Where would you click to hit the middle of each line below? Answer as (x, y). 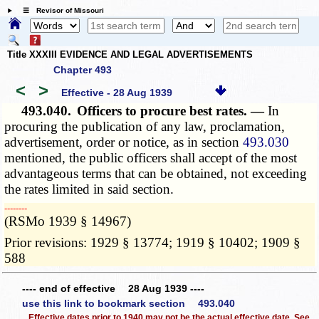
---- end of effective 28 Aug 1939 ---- (113, 288)
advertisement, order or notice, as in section (124, 142)
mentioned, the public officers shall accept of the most (151, 158)
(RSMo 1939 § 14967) (68, 221)
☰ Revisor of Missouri (59, 11)
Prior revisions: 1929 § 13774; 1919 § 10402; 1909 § (153, 243)
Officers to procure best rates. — (173, 111)
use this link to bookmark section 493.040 (129, 304)
